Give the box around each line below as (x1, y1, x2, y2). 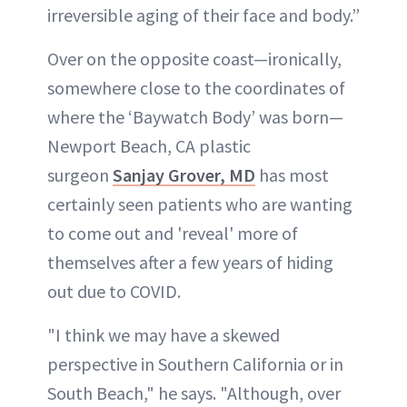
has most (255, 163, 329, 186)
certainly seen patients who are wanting (47, 192, 352, 215)
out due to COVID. (47, 279, 181, 303)
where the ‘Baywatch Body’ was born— (47, 104, 343, 128)
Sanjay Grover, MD (113, 163, 255, 186)
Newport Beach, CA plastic (47, 134, 251, 157)
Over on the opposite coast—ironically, (47, 46, 342, 70)
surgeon (47, 163, 113, 186)
